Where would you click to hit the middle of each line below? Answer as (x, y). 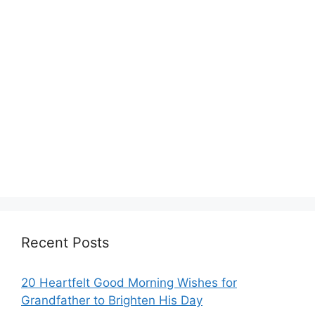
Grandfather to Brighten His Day (112, 300)
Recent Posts (65, 242)
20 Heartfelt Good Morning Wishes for (129, 282)
